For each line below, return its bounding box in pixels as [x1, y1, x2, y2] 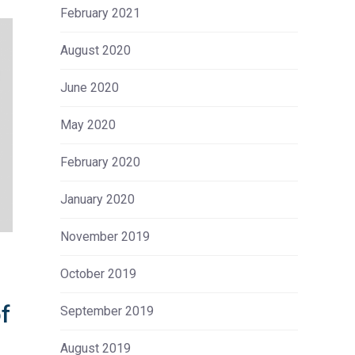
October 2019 [60, 266, 136, 281]
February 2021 [60, 6, 140, 21]
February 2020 [60, 155, 140, 170]
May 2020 [60, 117, 116, 132]
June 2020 [60, 80, 119, 95]
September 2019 [60, 303, 154, 319]
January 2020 [60, 192, 135, 207]
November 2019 [60, 229, 150, 244]
